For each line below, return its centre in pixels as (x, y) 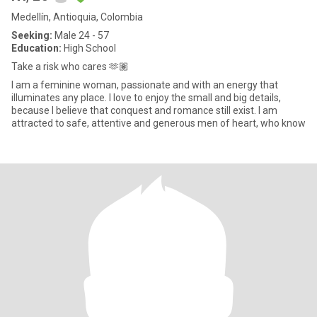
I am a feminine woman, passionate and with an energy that (145, 85)
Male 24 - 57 (81, 35)
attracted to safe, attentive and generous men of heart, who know (158, 123)
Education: (36, 48)
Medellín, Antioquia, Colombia (77, 17)
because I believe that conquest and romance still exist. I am (144, 110)
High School (89, 48)
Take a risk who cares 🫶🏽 (70, 67)
